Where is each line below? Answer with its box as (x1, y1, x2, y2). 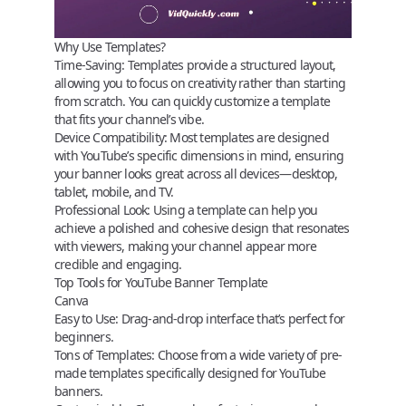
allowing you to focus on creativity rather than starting (54, 74, 346, 92)
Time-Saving (54, 56, 122, 73)
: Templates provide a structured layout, (121, 56, 336, 73)
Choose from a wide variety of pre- (154, 346, 343, 363)
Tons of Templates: (54, 346, 155, 363)
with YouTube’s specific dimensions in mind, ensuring (54, 147, 344, 164)
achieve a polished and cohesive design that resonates (54, 219, 350, 237)
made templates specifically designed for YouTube (54, 364, 326, 382)
